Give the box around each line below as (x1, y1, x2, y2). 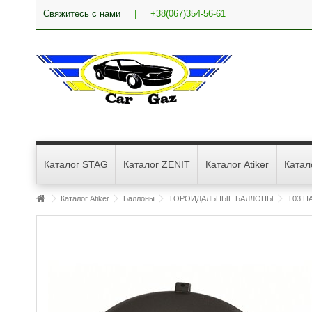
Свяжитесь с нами (43, 8, 120, 19)
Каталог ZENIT (123, 159, 190, 170)
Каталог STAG (44, 159, 108, 170)
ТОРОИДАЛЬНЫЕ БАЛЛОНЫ (169, 194, 274, 203)
